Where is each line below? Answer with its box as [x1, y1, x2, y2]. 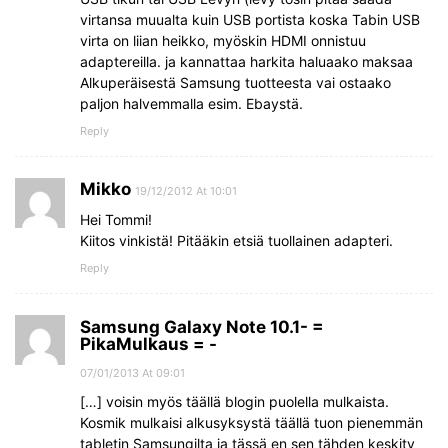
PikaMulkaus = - [80, 334, 217, 355]
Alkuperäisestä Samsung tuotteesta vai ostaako [80, 74, 391, 92]
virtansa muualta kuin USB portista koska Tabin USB [80, 11, 420, 29]
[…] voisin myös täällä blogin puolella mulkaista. [80, 393, 389, 411]
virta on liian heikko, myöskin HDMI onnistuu [80, 32, 366, 50]
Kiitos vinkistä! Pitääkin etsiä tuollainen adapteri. [80, 232, 393, 250]
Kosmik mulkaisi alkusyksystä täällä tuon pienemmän [80, 414, 423, 432]
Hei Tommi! [80, 211, 152, 229]
